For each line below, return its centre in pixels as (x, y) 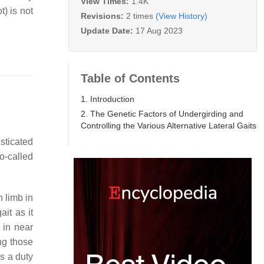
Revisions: (103, 16)
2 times (140, 16)
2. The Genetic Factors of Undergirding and (162, 113)
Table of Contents (130, 78)
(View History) (181, 16)
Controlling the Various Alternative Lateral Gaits (169, 125)
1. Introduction (108, 99)
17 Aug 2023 (159, 30)
